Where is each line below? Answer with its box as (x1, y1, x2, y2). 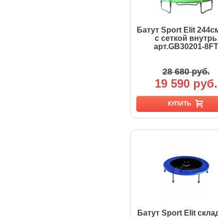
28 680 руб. (162, 67, 210, 76)
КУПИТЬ (168, 100, 191, 107)
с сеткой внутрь (155, 34, 217, 42)
